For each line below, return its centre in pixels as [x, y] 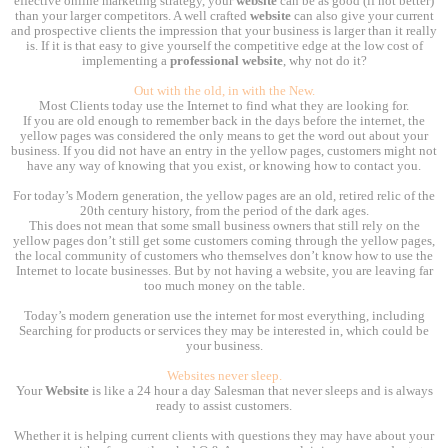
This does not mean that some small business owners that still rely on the [224, 226]
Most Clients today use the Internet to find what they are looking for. [224, 106]
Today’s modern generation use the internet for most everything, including [224, 316]
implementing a [125, 61]
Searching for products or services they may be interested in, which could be [224, 331]
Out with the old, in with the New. [224, 91]
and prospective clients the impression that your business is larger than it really [224, 31]
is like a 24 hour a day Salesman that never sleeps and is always [260, 391]
